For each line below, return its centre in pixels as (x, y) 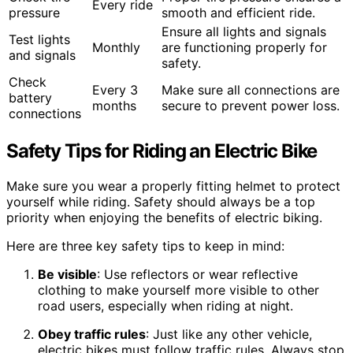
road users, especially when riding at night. (165, 305)
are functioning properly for (244, 48)
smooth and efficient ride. (238, 13)
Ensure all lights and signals (244, 32)
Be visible (67, 274)
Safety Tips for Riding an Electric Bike (162, 151)
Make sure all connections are (251, 90)
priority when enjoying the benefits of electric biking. (164, 217)
